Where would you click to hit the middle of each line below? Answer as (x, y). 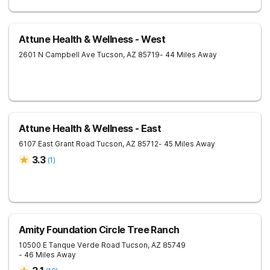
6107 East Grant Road (57, 144)
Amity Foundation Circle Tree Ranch (99, 230)
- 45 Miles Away (187, 144)
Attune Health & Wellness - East (90, 128)
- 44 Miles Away (188, 55)
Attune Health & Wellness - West (92, 39)
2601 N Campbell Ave (57, 55)
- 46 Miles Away (47, 255)
